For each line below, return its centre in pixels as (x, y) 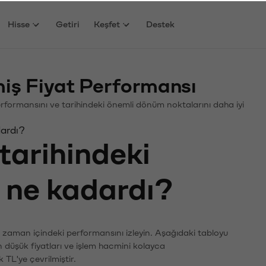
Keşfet (107, 23)
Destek (161, 23)
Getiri (68, 23)
